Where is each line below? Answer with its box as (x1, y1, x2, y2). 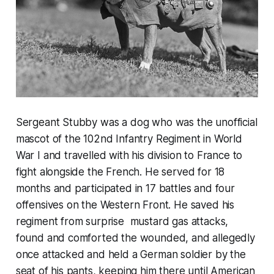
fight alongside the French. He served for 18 (15, 166, 225, 179)
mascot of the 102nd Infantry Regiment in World (15, 133, 242, 146)
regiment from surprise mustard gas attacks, (15, 215, 229, 228)
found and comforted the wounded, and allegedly (15, 232, 255, 245)
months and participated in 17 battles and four (15, 182, 235, 195)
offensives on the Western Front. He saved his (15, 199, 235, 212)
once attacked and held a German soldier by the (15, 248, 246, 261)
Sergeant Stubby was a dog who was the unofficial (15, 116, 257, 129)
